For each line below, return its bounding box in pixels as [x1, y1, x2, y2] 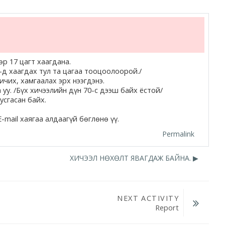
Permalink [162, 129, 194, 139]
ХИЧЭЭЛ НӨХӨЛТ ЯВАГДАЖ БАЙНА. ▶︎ [70, 153, 199, 163]
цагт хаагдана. [19, 56, 71, 66]
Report [155, 202, 179, 212]
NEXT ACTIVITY [117, 193, 179, 203]
